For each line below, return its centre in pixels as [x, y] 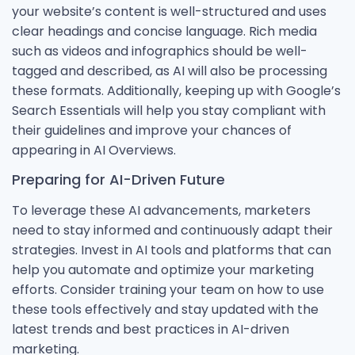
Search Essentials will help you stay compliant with [169, 111]
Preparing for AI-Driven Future [118, 180]
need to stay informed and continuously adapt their [172, 231]
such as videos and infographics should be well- [160, 51]
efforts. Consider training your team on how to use [168, 290]
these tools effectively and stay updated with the [165, 310]
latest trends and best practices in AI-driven [151, 330]
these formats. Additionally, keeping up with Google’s [176, 91]
